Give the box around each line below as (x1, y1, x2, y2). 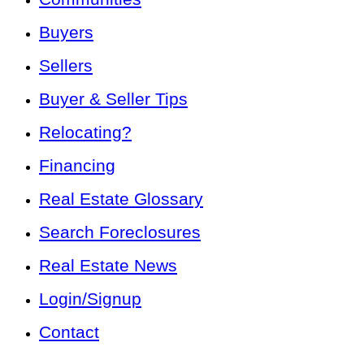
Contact (39, 322, 99, 341)
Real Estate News (39, 255, 177, 275)
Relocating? (39, 122, 132, 141)
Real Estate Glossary (39, 188, 203, 208)
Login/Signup (39, 288, 141, 308)
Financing (39, 155, 115, 175)
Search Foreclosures (39, 222, 201, 241)
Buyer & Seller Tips (39, 89, 188, 108)
